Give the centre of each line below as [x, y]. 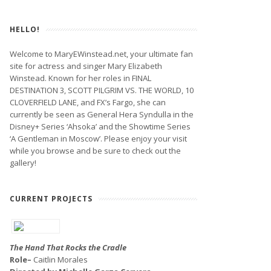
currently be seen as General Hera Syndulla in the [102, 114]
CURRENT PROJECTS [51, 199]
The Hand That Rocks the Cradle [68, 247]
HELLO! [25, 29]
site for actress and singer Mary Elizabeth [86, 66]
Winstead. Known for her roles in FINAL [80, 78]
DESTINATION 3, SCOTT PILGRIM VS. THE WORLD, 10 [102, 90]
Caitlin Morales [60, 260]
